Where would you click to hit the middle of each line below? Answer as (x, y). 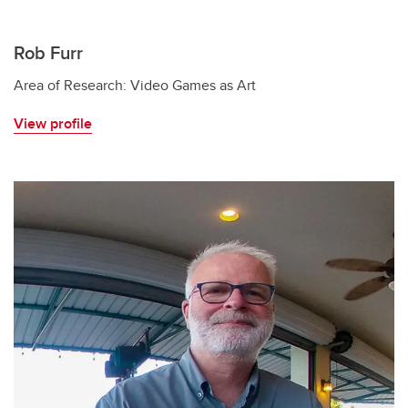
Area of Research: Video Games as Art (137, 85)
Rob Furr (48, 52)
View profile (53, 123)
